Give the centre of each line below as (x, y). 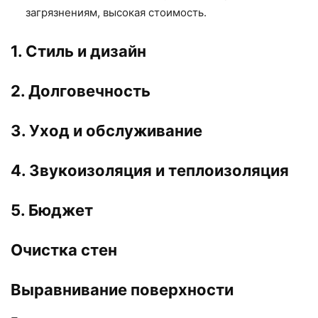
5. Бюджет (52, 210)
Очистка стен (64, 250)
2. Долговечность (81, 91)
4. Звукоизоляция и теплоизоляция (150, 170)
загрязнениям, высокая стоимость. (116, 12)
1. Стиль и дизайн (78, 51)
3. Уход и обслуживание (106, 130)
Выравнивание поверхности (122, 289)
